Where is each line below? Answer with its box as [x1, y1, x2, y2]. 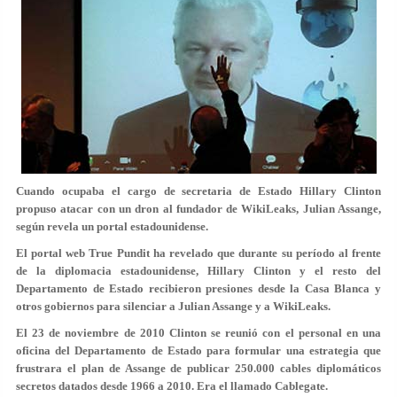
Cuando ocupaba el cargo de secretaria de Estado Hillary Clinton [16, 184, 381, 198]
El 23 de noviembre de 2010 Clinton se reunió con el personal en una [16, 326, 381, 339]
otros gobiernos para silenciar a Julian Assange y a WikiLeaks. [16, 300, 331, 313]
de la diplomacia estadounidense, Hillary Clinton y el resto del [16, 264, 381, 277]
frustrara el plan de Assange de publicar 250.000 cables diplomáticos [16, 362, 381, 375]
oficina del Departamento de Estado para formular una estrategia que [16, 344, 381, 357]
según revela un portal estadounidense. [16, 220, 208, 233]
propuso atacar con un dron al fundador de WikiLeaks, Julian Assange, [16, 202, 381, 215]
